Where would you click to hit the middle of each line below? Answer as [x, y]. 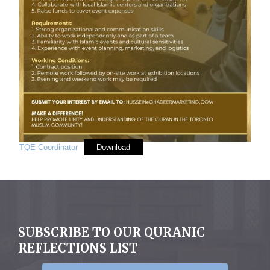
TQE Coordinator [49, 147]
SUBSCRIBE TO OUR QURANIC [111, 232]
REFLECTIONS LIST [78, 248]
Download [113, 147]
